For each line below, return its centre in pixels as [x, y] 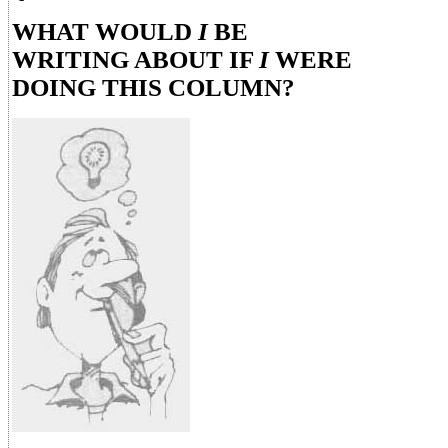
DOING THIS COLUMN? [153, 87]
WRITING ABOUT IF [135, 59]
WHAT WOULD [105, 31]
